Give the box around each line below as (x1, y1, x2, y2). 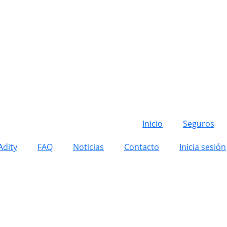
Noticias (73, 141, 104, 153)
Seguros (183, 118, 214, 129)
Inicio (142, 118, 163, 129)
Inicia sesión (179, 141, 226, 153)
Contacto (124, 141, 159, 153)
